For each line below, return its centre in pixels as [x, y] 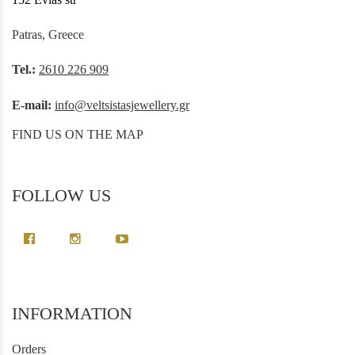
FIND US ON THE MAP [78, 134]
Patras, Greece [48, 35]
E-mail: [32, 105]
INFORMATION [72, 314]
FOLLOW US [61, 195]
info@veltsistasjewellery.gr [122, 105]
